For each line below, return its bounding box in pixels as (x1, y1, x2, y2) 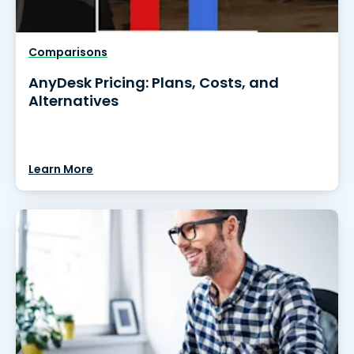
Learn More (28, 161, 93, 177)
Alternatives (28, 91, 119, 111)
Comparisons (28, 44, 107, 60)
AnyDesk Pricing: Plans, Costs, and (28, 73, 279, 92)
